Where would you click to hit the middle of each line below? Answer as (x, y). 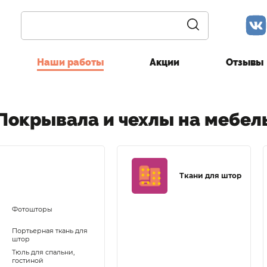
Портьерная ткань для (50, 230)
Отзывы (244, 62)
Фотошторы (32, 209)
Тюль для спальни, (44, 252)
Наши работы (70, 62)
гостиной (28, 260)
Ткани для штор (211, 176)
